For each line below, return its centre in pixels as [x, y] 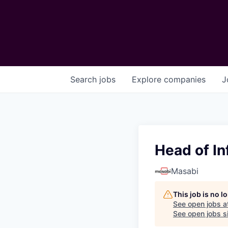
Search [85, 79]
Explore [148, 79]
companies [185, 79]
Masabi [185, 171]
